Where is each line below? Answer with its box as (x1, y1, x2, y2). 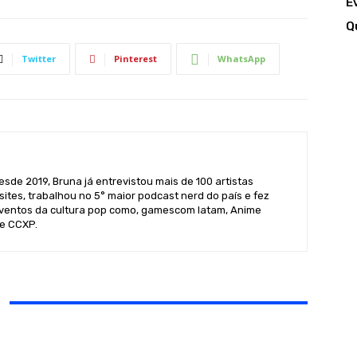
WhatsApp (217, 53, 265, 65)
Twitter (21, 53, 56, 65)
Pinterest (113, 53, 157, 65)
